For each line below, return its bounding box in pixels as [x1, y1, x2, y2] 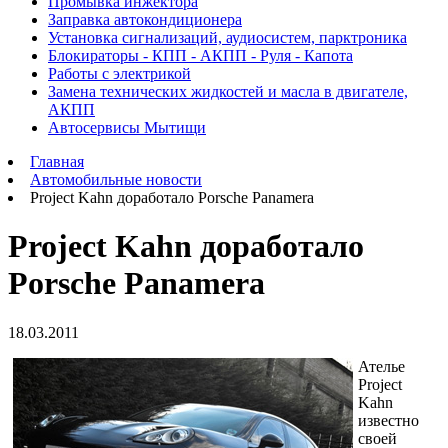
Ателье [358, 357, 405, 375]
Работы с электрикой [48, 65, 191, 82]
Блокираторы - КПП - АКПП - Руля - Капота [48, 47, 353, 64]
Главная [30, 153, 84, 170]
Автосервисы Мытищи [48, 119, 206, 136]
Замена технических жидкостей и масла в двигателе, [48, 83, 408, 100]
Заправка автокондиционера [48, 11, 242, 28]
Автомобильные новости [30, 171, 202, 188]
